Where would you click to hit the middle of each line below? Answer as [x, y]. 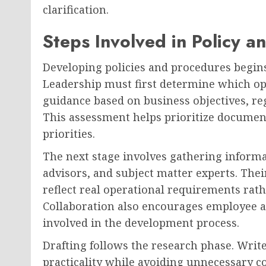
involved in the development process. [141, 223]
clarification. [76, 10]
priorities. [69, 134]
